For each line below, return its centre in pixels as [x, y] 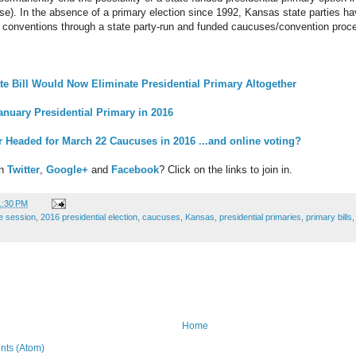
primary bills [329, 217]
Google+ [67, 169]
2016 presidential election [89, 217]
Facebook [135, 169]
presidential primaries [260, 217]
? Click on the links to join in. [226, 169]
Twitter [23, 169]
